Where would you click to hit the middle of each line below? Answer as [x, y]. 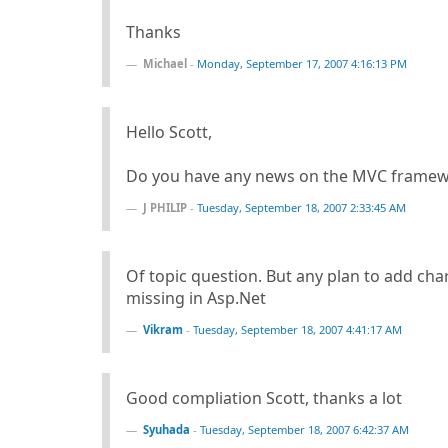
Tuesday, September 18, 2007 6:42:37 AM [304, 429]
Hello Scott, [169, 132]
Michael [165, 63]
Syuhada [166, 429]
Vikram [163, 329]
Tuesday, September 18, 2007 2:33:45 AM [301, 207]
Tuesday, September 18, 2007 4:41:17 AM [297, 329]
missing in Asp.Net [196, 298]
